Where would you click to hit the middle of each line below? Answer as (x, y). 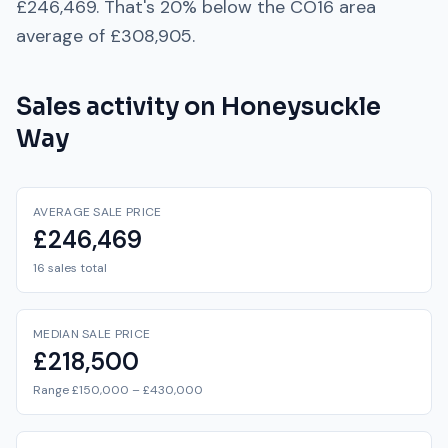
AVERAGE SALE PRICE (97, 212)
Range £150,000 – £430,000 (118, 390)
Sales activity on (118, 107)
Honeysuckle (301, 107)
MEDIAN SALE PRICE (92, 334)
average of (63, 36)
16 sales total (70, 268)
